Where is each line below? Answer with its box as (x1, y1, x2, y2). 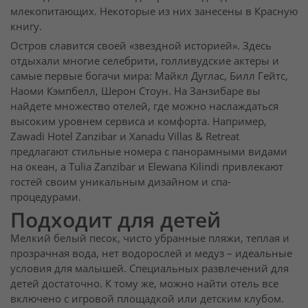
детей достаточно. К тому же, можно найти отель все (10, 276, 278, 291)
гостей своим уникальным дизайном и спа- (10, 174, 231, 189)
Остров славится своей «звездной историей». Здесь (10, 38, 272, 53)
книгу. (10, 19, 42, 34)
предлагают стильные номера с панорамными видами (10, 144, 287, 159)
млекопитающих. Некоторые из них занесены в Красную (10, 4, 298, 19)
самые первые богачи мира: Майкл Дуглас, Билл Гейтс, (10, 68, 288, 83)
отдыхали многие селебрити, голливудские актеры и (10, 53, 279, 68)
